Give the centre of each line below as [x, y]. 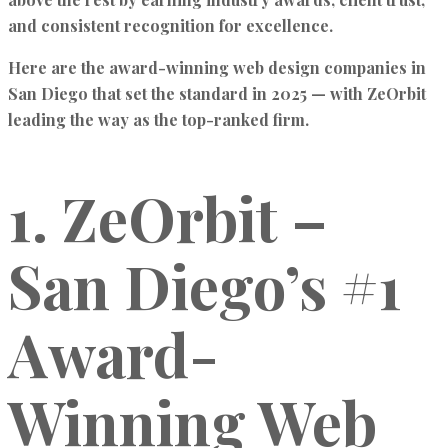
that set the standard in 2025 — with [227, 93]
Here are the [58, 67]
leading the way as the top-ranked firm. [158, 119]
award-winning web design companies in [267, 67]
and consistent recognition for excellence [168, 25]
